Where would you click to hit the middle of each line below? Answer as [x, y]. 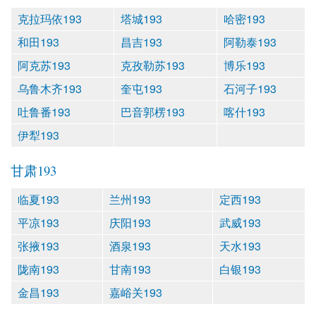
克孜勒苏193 [153, 65]
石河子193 [250, 88]
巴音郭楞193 [153, 111]
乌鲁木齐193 [50, 88]
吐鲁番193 [44, 111]
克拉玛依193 [50, 18]
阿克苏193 [44, 65]
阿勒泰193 [250, 42]
